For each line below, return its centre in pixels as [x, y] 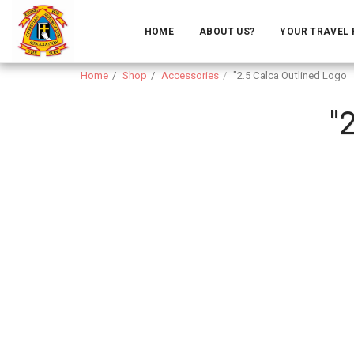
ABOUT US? [227, 31]
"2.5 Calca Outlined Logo [290, 75]
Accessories [190, 75]
